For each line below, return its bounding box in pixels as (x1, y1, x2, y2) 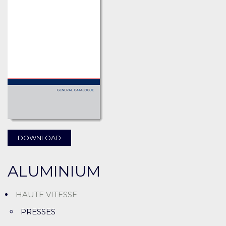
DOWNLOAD (18, 134, 61, 142)
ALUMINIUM (8, 162, 100, 181)
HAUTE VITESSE (16, 190, 77, 200)
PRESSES (21, 207, 55, 217)
